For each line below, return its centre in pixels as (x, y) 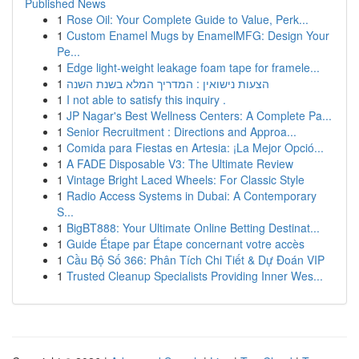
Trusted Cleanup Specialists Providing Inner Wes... (195, 276)
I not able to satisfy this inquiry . (146, 99)
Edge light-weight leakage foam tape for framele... (193, 67)
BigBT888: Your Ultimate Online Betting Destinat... (193, 228)
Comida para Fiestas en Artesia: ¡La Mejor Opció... (195, 147)
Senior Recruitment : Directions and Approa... (182, 131)
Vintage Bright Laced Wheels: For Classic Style (186, 179)
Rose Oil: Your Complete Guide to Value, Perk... (188, 19)
